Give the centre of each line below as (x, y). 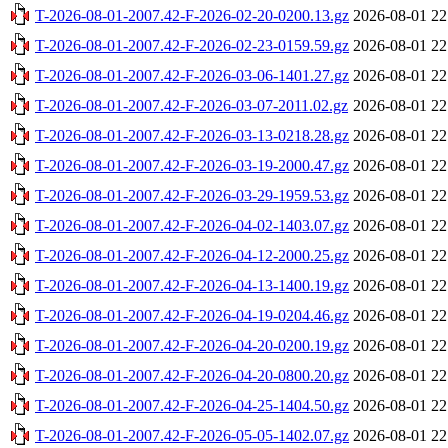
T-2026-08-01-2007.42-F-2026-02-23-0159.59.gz (192, 45)
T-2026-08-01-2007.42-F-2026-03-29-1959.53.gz (192, 195)
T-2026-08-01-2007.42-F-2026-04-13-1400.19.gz (192, 285)
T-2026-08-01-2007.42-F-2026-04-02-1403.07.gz (192, 225)
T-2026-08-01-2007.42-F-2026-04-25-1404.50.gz (192, 405)
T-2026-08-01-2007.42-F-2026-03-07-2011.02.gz (191, 105)
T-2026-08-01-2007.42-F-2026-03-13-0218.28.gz (192, 135)
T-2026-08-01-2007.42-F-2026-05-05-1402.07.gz (192, 435)
